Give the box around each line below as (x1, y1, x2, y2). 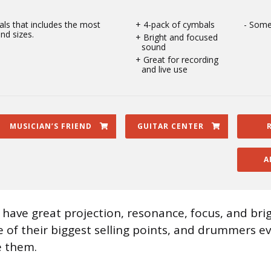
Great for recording (143, 54, 218, 65)
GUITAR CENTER (137, 121, 204, 131)
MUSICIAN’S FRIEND (9, 121, 92, 131)
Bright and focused (143, 31, 218, 43)
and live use (141, 64, 188, 75)
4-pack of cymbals (143, 19, 215, 30)
